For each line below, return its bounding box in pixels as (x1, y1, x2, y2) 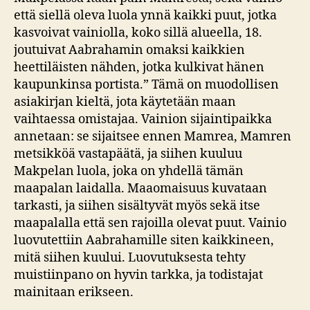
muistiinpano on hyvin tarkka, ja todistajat (14, 267, 263, 283)
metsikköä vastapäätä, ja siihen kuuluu (14, 146, 242, 162)
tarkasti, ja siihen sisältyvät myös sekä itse (14, 198, 260, 214)
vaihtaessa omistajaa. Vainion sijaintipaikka (14, 111, 272, 127)
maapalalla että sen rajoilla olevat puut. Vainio (14, 215, 286, 231)
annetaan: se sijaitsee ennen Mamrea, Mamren (14, 129, 291, 145)
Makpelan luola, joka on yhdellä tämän (14, 163, 244, 179)
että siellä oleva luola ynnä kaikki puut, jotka (14, 8, 277, 24)
